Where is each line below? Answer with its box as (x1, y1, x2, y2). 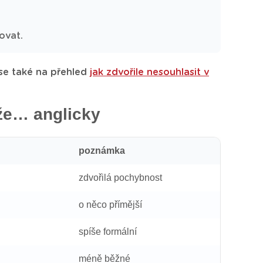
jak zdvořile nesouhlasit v (90, 68, 209, 77)
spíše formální (79, 227, 137, 237)
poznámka (79, 146, 125, 156)
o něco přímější (79, 200, 142, 210)
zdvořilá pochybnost (79, 173, 162, 183)
